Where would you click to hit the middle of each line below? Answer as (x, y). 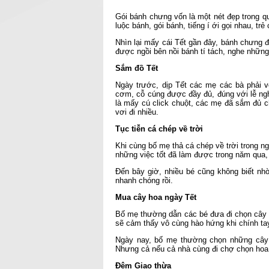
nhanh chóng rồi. (144, 180)
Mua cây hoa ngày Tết (156, 197)
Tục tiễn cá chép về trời (159, 129)
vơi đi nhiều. (137, 112)
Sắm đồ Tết (137, 68)
